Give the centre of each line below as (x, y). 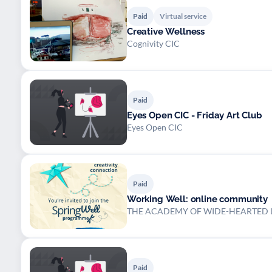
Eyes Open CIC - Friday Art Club (195, 115)
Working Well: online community (197, 199)
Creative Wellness (166, 31)
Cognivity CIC (153, 43)
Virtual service (183, 16)
